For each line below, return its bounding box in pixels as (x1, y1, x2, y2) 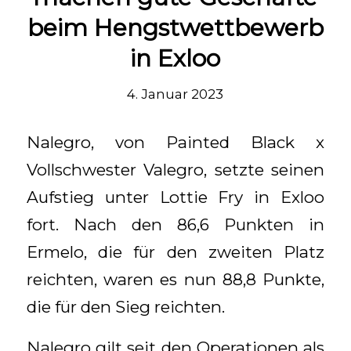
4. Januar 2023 (127, 86, 224, 103)
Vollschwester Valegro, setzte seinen (26, 159, 325, 179)
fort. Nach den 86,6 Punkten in (26, 214, 325, 234)
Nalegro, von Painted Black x (26, 132, 325, 152)
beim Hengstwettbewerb (27, 13, 324, 43)
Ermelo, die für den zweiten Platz (26, 241, 325, 262)
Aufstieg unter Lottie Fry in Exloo (26, 186, 325, 207)
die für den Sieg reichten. (26, 296, 225, 317)
